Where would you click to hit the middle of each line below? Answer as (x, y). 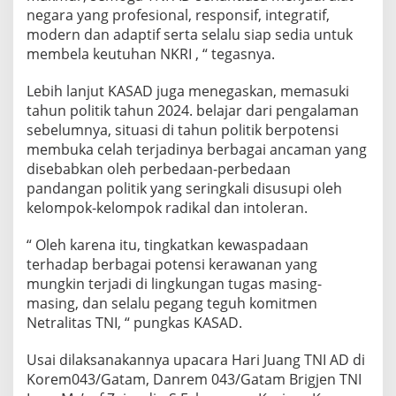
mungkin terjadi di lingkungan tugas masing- (174, 283)
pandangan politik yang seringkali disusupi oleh (184, 188)
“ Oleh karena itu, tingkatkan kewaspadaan (168, 244)
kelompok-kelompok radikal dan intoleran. (167, 207)
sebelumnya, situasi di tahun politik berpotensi (183, 129)
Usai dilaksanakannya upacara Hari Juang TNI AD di (196, 359)
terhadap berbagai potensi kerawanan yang (172, 264)
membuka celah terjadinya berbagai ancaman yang (197, 149)
